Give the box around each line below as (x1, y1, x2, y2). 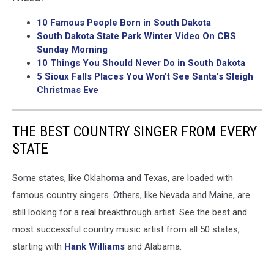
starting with (12, 240, 64, 252)
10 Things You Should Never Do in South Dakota (37, 57, 245, 68)
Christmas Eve (37, 84, 98, 95)
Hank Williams (64, 240, 125, 252)
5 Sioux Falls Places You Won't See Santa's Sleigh (37, 70, 253, 82)
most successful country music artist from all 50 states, (12, 223, 240, 235)
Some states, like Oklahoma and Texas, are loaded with (12, 172, 233, 183)
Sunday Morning (37, 43, 108, 55)
